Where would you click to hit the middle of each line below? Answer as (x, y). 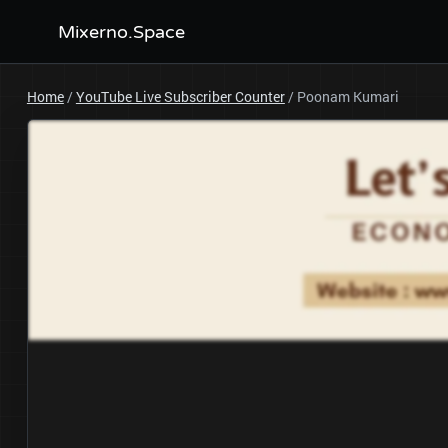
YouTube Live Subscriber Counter (180, 96)
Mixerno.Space (121, 32)
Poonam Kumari (347, 96)
